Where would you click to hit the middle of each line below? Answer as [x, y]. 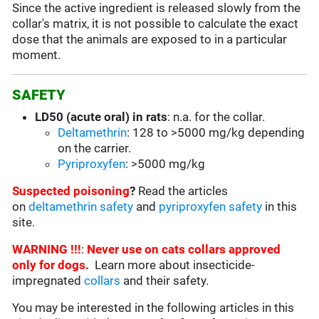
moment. [37, 55]
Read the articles [183, 191]
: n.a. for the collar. [216, 117]
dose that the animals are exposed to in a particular [150, 40]
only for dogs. [54, 265]
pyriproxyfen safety [211, 207]
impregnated [48, 281]
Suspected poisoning [71, 191]
